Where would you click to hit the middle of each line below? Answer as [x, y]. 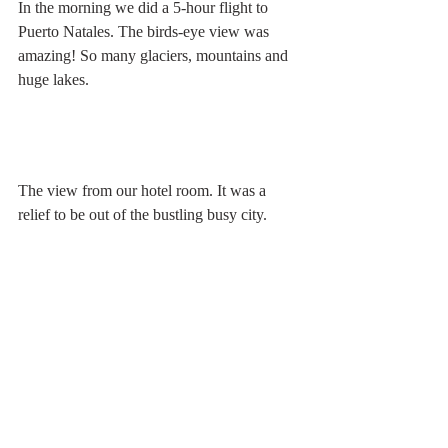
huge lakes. [53, 79]
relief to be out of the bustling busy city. [142, 214]
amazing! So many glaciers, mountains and [155, 55]
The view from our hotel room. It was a [144, 190]
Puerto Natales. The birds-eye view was [145, 31]
